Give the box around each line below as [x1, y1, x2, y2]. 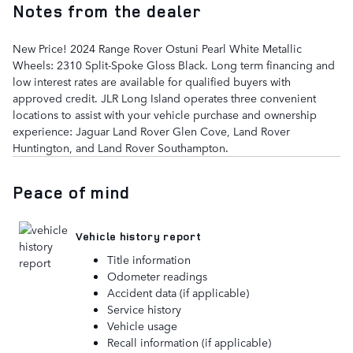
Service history [107, 300, 181, 317]
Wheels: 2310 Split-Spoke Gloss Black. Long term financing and [13, 56, 335, 72]
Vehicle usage [107, 317, 177, 333]
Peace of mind [13, 180, 130, 203]
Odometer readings [107, 267, 207, 284]
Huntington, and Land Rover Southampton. [13, 139, 229, 155]
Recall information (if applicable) [107, 333, 271, 350]
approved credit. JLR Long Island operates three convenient [13, 89, 316, 106]
